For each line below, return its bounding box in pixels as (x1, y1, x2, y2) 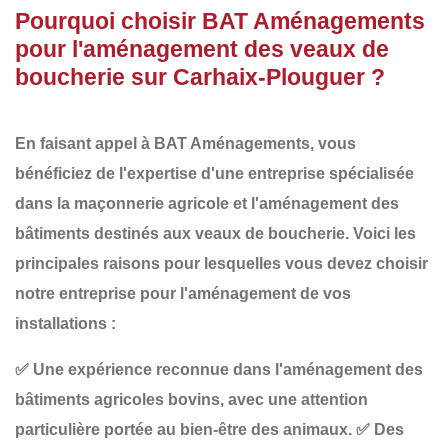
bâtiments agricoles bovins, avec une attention (15, 390, 368, 408)
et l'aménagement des (229, 194, 399, 212)
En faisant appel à (15, 134, 154, 152)
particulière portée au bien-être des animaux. (15, 420, 352, 438)
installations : (15, 314, 116, 332)
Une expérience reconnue (33, 360, 229, 378)
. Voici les (345, 224, 416, 242)
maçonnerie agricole (74, 194, 229, 212)
